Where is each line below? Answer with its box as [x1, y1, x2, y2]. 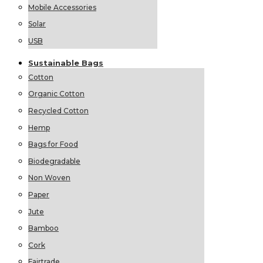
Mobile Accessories [28, 2, 96, 12]
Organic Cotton [28, 89, 85, 99]
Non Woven [28, 173, 70, 183]
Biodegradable [28, 156, 80, 166]
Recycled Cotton [28, 106, 89, 116]
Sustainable [28, 58, 82, 68]
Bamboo [28, 224, 59, 233]
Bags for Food [28, 140, 78, 149]
